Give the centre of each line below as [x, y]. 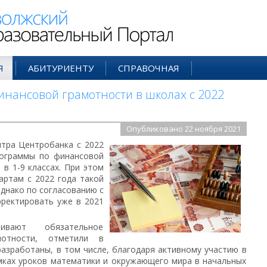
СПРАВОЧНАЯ [148, 68]
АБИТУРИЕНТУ [60, 68]
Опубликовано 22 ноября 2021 [183, 129]
